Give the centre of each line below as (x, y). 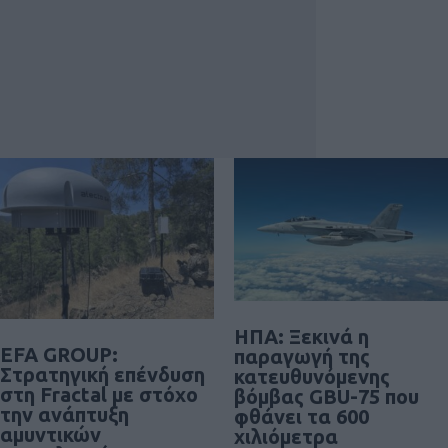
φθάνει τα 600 (301, 417)
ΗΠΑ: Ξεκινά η (301, 337)
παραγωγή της (302, 357)
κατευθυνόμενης (312, 377)
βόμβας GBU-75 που (326, 397)
